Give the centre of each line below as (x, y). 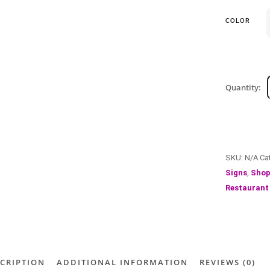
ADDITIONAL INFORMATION (123, 262)
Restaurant (247, 188)
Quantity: (243, 87)
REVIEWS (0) (228, 262)
